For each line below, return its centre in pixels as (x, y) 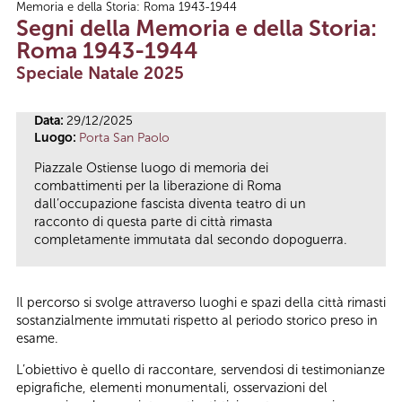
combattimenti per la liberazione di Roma (158, 186)
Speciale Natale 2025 (100, 73)
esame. (37, 339)
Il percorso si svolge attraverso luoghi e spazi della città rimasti (201, 303)
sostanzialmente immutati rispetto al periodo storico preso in (197, 321)
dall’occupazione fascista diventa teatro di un (170, 204)
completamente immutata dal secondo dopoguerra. (191, 240)
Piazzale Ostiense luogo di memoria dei (151, 168)
